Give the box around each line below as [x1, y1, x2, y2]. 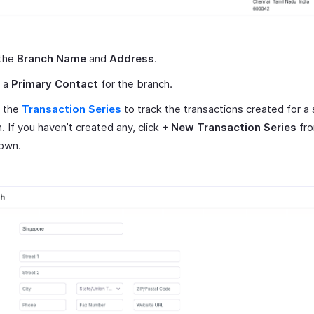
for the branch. [98, 76, 172, 90]
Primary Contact [11, 76, 98, 90]
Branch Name [17, 51, 86, 65]
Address [109, 51, 154, 65]
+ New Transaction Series [162, 120, 296, 134]
